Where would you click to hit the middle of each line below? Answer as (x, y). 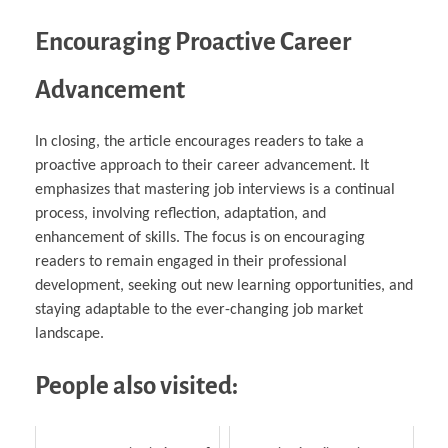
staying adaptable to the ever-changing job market (199, 309)
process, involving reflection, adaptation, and (180, 213)
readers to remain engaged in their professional (191, 261)
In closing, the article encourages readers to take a (199, 141)
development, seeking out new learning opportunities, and (224, 285)
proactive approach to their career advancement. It (202, 165)
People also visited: (136, 385)
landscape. (69, 333)
